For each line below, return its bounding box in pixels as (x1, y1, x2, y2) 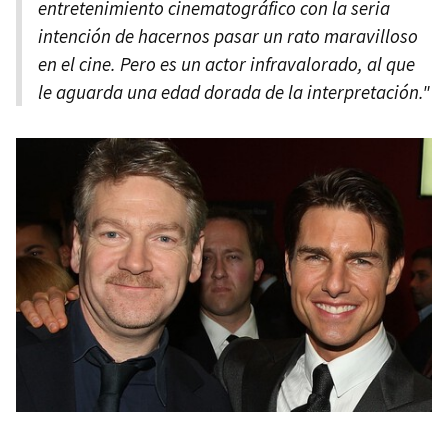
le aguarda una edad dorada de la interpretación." (38, 80, 430, 105)
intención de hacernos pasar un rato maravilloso (38, 24, 418, 49)
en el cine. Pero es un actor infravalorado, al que (38, 52, 415, 77)
